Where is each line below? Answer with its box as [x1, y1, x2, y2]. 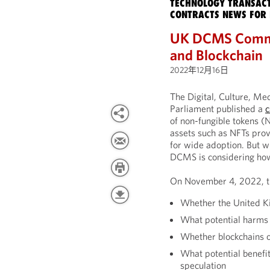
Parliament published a [170, 102, 266, 115]
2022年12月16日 [170, 64, 229, 75]
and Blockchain [170, 46, 263, 64]
